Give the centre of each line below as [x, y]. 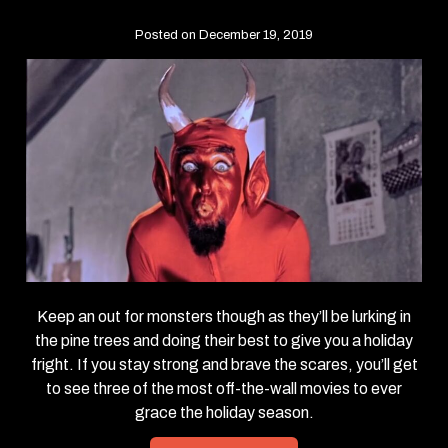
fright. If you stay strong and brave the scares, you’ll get [224, 364]
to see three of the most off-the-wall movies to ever [224, 388]
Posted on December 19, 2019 [224, 35]
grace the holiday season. [224, 412]
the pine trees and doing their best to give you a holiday [224, 340]
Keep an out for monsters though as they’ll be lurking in [224, 316]
